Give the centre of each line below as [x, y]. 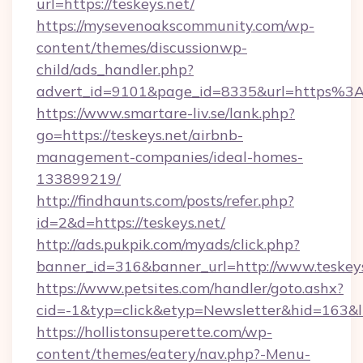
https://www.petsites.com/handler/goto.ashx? [190, 288]
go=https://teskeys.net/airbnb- [140, 135]
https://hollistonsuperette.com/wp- [154, 332]
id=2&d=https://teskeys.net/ [131, 222]
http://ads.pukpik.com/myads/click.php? [168, 244]
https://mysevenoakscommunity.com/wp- [175, 26]
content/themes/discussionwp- [142, 47]
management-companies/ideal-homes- [170, 157]
